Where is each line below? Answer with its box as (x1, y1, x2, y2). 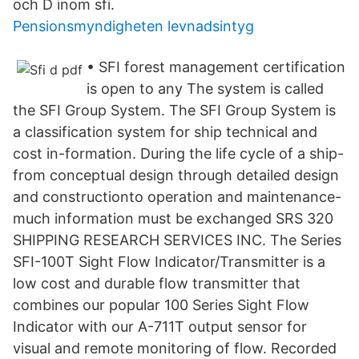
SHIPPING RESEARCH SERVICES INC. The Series (13, 232, 341, 248)
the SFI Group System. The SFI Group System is (13, 102, 336, 119)
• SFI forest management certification (87, 58, 345, 75)
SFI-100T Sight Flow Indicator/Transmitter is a (13, 253, 325, 270)
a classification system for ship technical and (13, 123, 317, 140)
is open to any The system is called (87, 80, 324, 97)
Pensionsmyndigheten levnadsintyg (13, 18, 254, 34)
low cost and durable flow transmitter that (13, 275, 301, 292)
